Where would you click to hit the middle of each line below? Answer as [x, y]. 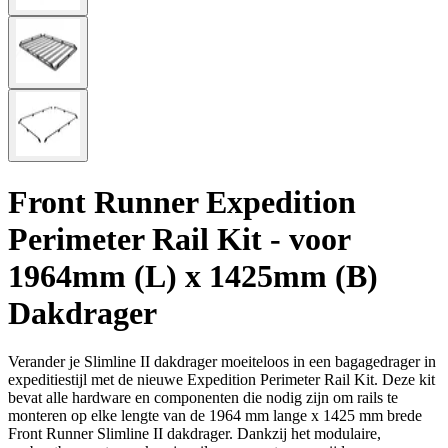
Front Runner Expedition [182, 201]
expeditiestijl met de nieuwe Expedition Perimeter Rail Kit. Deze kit [221, 380]
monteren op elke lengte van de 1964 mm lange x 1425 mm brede [215, 416]
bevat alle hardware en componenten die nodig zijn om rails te [203, 398]
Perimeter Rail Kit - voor [179, 238]
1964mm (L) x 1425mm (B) [193, 275]
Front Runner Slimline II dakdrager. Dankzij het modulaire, [194, 434]
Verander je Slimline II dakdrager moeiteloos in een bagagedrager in [222, 362]
